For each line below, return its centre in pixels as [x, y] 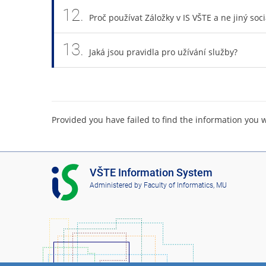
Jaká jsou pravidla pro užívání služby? [163, 52]
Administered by [116, 185]
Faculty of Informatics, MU [185, 185]
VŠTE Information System [151, 173]
